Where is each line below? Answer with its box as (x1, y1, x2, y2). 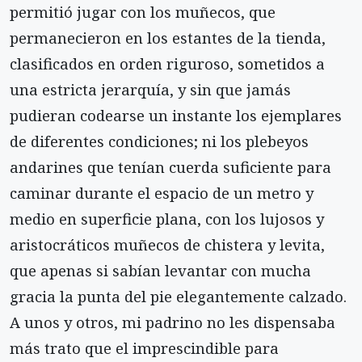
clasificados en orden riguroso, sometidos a (10, 53, 325, 74)
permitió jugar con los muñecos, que (10, 2, 276, 23)
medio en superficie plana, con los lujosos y (10, 208, 324, 229)
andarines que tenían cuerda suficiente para (10, 157, 331, 178)
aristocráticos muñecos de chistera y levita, (10, 234, 325, 255)
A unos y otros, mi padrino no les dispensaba (10, 312, 335, 333)
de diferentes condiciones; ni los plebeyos (10, 131, 309, 152)
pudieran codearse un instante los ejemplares (10, 105, 342, 126)
